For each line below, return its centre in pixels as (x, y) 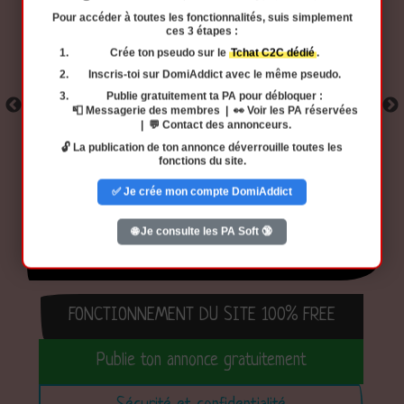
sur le (212, 53)
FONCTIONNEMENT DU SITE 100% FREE (202, 316)
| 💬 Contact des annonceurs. (215, 125)
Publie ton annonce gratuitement (201, 361)
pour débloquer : (280, 96)
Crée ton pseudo (152, 53)
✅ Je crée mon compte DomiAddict (202, 192)
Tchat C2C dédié (273, 53)
